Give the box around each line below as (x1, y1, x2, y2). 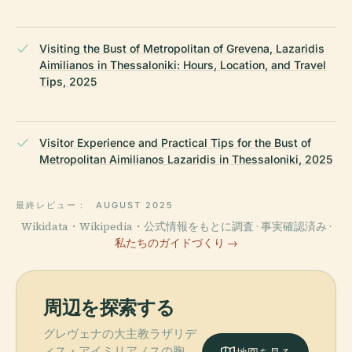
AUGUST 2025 (95, 200, 174, 211)
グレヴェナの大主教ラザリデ (43, 326, 196, 343)
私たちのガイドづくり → (114, 236, 238, 251)
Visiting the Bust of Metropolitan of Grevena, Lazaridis (39, 42, 324, 56)
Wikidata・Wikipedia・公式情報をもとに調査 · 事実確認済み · (20, 219, 332, 235)
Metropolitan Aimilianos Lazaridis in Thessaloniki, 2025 (39, 152, 332, 167)
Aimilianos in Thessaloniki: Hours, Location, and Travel (39, 58, 326, 72)
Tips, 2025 (39, 75, 97, 89)
